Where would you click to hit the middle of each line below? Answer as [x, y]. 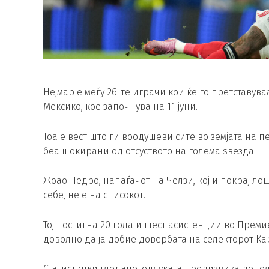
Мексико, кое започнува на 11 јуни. [120, 106]
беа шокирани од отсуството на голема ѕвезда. [150, 151]
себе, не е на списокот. [94, 195]
